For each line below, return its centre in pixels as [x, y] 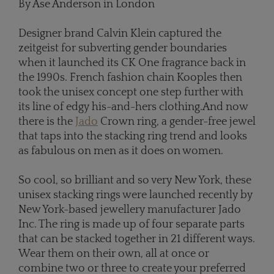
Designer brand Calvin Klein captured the [120, 34]
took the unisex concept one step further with [131, 93]
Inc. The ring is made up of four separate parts [131, 225]
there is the [47, 122]
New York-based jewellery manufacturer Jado [130, 210]
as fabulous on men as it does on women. [121, 151]
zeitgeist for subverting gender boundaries [123, 49]
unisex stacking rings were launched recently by [135, 195]
